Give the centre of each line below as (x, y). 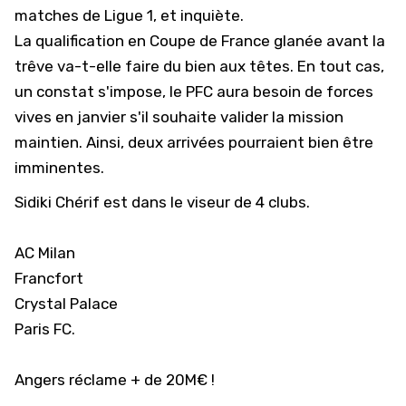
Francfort (49, 278)
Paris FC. (45, 329)
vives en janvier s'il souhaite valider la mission (179, 117)
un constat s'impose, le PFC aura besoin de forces (194, 92)
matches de (59, 15)
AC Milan (45, 253)
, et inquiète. (200, 15)
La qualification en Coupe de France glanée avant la (200, 41)
